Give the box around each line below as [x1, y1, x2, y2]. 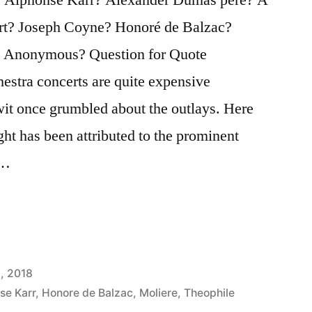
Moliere [139, 286, 178, 299]
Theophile [184, 286, 235, 299]
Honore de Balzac [42, 286, 134, 299]
